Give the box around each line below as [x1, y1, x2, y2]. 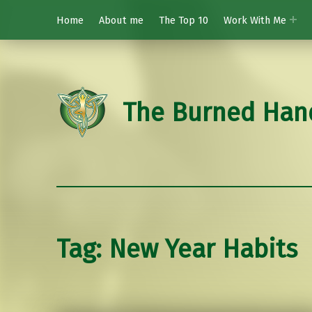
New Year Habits [108, 234, 297, 265]
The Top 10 [158, 13, 208, 26]
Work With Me [223, 13, 286, 26]
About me [98, 13, 143, 26]
